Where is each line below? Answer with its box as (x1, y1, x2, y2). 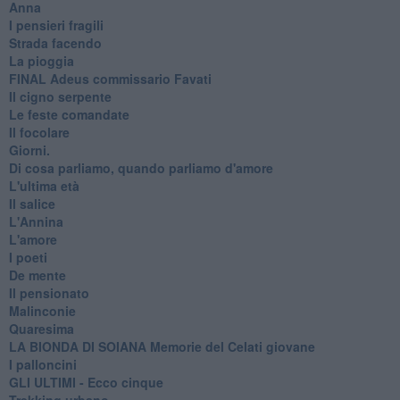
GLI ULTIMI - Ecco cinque (8, 372, 163, 391)
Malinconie (8, 301, 76, 320)
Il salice (8, 194, 55, 212)
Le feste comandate (8, 104, 129, 123)
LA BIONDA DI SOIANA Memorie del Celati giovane (8, 337, 315, 355)
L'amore (8, 229, 57, 248)
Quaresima (8, 319, 74, 337)
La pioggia (8, 51, 74, 70)
